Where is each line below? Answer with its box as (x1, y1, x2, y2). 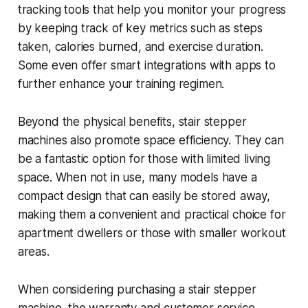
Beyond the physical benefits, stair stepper (17, 115, 247, 129)
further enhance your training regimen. (17, 77, 225, 91)
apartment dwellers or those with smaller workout (17, 226, 286, 241)
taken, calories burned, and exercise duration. (17, 40, 263, 54)
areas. (17, 245, 49, 259)
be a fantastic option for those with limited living (17, 152, 271, 166)
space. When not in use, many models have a (17, 170, 257, 185)
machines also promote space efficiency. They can (17, 133, 284, 148)
